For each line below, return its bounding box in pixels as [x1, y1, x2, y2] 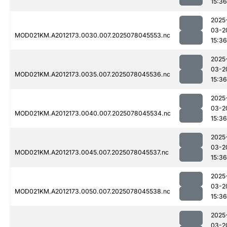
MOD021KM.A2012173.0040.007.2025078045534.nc [15, 109, 171, 118]
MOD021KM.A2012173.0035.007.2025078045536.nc [15, 70, 170, 79]
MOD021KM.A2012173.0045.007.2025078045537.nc [15, 148, 169, 157]
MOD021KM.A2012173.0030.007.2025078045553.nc [15, 31, 170, 40]
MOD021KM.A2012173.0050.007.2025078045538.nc [15, 187, 170, 196]
